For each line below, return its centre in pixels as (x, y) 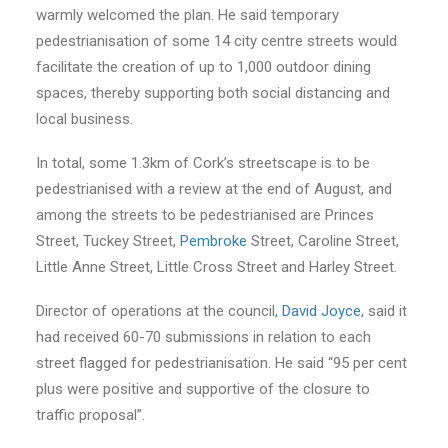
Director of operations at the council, (159, 311)
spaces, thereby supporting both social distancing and (213, 93)
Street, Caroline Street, (323, 241)
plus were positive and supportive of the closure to (203, 389)
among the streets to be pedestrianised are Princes (205, 215)
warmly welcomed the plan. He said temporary (187, 15)
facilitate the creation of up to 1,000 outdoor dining (203, 67)
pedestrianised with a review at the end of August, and (214, 189)
